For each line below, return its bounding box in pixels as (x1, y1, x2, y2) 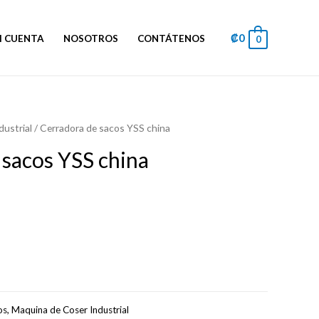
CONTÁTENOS (137, 32, 206, 44)
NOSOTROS (63, 32, 119, 44)
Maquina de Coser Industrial (11, 304, 129, 316)
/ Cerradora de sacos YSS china (32, 122, 170, 134)
